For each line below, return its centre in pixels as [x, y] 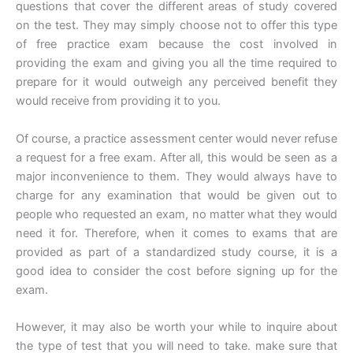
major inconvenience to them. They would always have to [176, 176]
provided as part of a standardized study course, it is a [176, 252]
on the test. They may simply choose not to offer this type [176, 26]
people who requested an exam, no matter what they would [176, 214]
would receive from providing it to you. [118, 101]
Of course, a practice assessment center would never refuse [176, 138]
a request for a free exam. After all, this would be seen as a [176, 157]
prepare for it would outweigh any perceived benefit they [176, 82]
